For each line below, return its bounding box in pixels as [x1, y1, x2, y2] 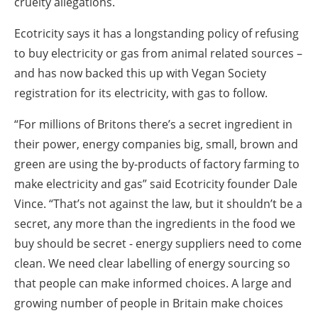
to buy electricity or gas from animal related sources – [14, 45, 302, 61]
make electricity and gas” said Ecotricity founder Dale [14, 175, 297, 192]
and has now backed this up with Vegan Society [14, 65, 266, 81]
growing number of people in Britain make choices [14, 295, 283, 311]
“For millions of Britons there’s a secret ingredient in [14, 116, 292, 132]
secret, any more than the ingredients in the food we [14, 215, 295, 231]
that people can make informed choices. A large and [14, 275, 292, 291]
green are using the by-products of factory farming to [14, 155, 300, 172]
